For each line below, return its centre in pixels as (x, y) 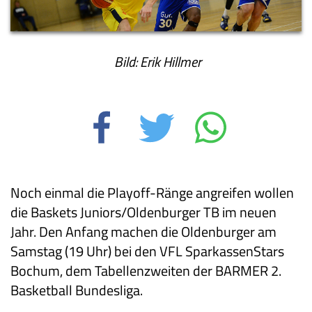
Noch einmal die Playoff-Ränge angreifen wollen (152, 192)
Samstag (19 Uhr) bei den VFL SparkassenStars (147, 251)
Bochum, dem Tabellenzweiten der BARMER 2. (146, 270)
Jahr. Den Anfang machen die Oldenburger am (143, 231)
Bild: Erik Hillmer (156, 61)
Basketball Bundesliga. (77, 290)
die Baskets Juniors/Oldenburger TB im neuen (143, 212)
